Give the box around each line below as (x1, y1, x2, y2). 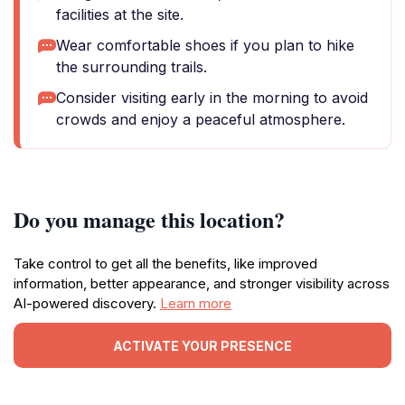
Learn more (160, 295, 231, 312)
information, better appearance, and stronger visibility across (14, 275, 390, 292)
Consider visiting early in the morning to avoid (56, 89, 368, 107)
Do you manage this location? (14, 203, 285, 235)
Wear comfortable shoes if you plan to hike (56, 36, 354, 54)
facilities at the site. (56, 5, 184, 24)
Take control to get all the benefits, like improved (14, 255, 317, 272)
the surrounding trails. (56, 58, 207, 76)
